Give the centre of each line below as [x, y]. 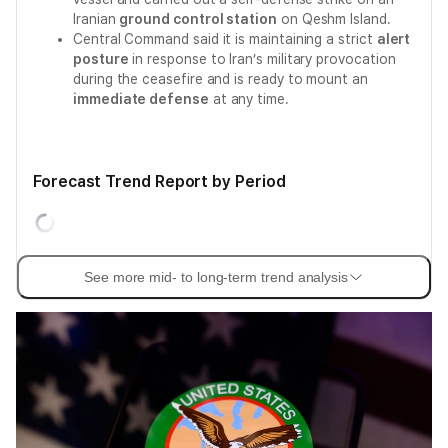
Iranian [96, 19]
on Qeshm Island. [333, 19]
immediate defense [141, 99]
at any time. [248, 99]
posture [101, 59]
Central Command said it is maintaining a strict [225, 39]
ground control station [198, 19]
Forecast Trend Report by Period [159, 181]
